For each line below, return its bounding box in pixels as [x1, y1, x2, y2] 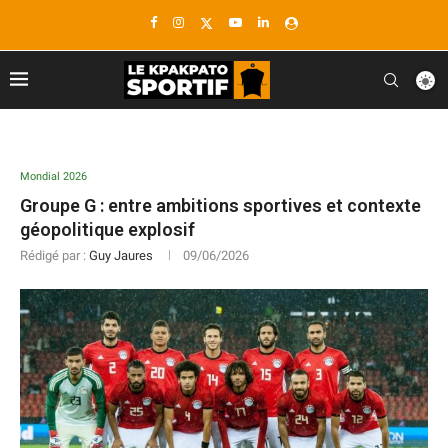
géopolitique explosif [20, 219, 195, 240]
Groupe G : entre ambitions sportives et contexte [20, 195, 421, 216]
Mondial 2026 [20, 170, 87, 183]
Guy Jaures [89, 248, 153, 263]
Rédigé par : [20, 248, 89, 263]
